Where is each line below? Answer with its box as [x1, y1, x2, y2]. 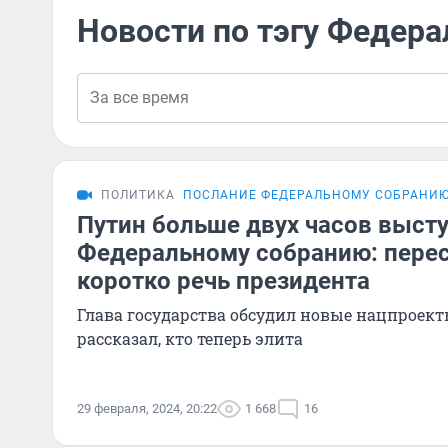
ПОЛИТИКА [101, 188, 175, 202]
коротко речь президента [77, 267, 370, 295]
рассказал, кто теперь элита [77, 328, 303, 349]
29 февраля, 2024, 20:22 [77, 401, 217, 416]
